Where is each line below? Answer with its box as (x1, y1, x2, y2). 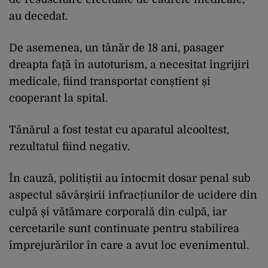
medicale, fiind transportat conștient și (9, 75, 211, 88)
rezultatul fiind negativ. (9, 141, 130, 153)
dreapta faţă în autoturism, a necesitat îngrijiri (9, 59, 249, 71)
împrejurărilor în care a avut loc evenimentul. (9, 239, 249, 252)
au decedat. (9, 10, 68, 23)
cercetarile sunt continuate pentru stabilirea (9, 223, 239, 235)
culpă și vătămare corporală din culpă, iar (9, 206, 227, 218)
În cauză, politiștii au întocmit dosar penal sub (9, 172, 251, 185)
